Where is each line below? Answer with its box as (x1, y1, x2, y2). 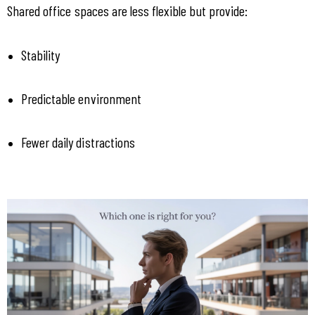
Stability (21, 46, 60, 63)
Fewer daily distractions (21, 133, 135, 150)
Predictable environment (21, 89, 141, 107)
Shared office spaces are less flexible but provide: (7, 1, 247, 19)
